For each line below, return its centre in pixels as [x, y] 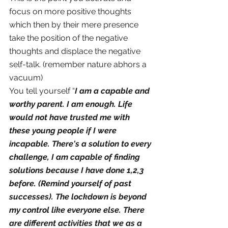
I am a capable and [113, 91]
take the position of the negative [69, 38]
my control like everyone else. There [78, 210]
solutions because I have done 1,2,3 [78, 170]
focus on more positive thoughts [71, 12]
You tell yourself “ [42, 91]
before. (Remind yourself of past [71, 184]
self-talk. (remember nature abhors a [79, 65]
